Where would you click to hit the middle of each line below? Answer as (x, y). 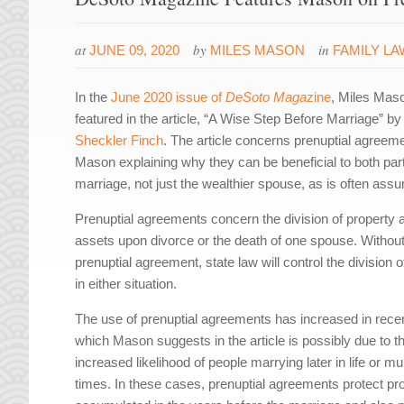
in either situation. (126, 284)
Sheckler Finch (119, 141)
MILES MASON (258, 50)
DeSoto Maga (266, 97)
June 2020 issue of (169, 97)
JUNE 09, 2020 (135, 50)
